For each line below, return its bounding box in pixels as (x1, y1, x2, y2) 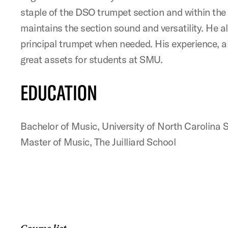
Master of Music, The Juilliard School (20, 135, 176, 149)
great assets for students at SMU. (20, 53, 163, 66)
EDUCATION (20, 80, 98, 106)
